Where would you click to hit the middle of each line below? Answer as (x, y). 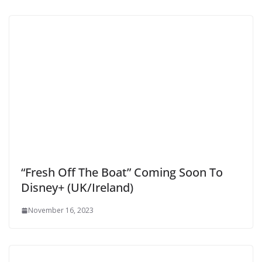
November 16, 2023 (61, 210)
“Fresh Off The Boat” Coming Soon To (122, 172)
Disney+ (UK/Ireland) (77, 187)
